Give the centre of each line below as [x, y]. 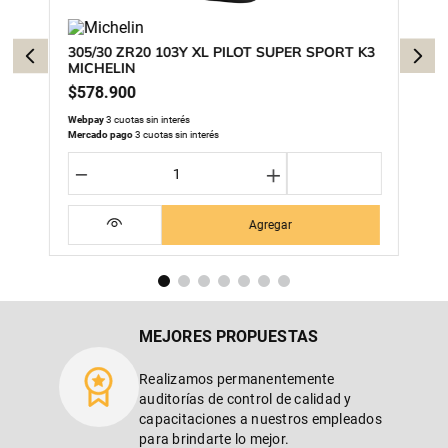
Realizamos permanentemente [237, 379]
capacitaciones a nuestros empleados [260, 419]
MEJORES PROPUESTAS [228, 336]
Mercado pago [100, 134]
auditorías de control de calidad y [245, 399]
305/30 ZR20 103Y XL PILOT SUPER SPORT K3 [221, 52]
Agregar [271, 225]
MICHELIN [102, 68]
